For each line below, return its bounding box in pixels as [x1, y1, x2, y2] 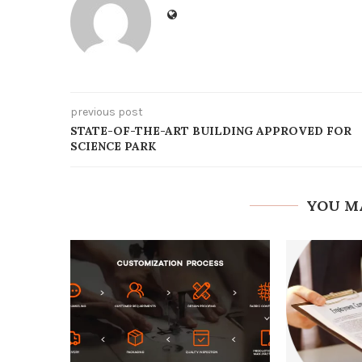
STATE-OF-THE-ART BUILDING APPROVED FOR [70, 123, 351, 138]
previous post [70, 104, 143, 119]
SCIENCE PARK [70, 138, 156, 154]
